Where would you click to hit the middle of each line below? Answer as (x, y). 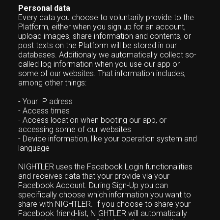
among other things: (53, 83)
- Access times (44, 111)
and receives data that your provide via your (94, 176)
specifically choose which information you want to (105, 195)
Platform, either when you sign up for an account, (102, 27)
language (34, 148)
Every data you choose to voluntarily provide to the (106, 17)
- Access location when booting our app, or (93, 120)
